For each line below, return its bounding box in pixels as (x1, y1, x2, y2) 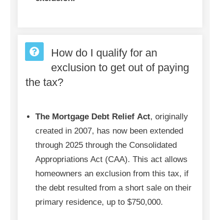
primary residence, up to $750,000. (35, 197, 163, 207)
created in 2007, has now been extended (35, 126, 183, 136)
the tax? (26, 76, 63, 88)
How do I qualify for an (51, 46, 157, 59)
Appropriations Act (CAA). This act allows (35, 154, 188, 164)
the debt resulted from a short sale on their (35, 183, 192, 192)
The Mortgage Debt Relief (35, 111, 135, 121)
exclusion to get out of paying (51, 61, 189, 74)
